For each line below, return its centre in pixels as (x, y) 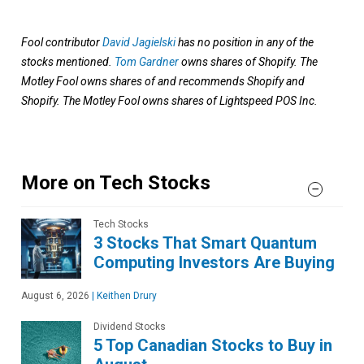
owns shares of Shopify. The (248, 62)
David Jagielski (139, 42)
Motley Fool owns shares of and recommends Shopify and (163, 81)
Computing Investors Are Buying (214, 262)
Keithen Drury (126, 296)
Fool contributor (62, 42)
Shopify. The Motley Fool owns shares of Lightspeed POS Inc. (169, 101)
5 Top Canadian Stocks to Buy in (213, 345)
